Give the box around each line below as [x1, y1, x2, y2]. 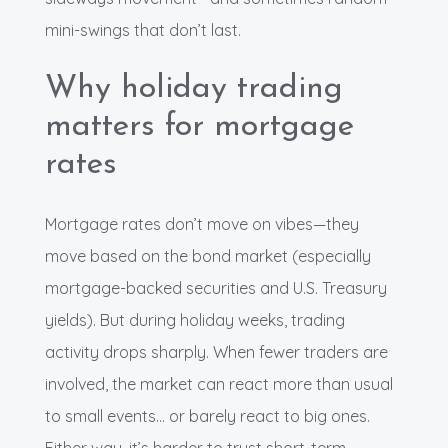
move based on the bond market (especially [45, 246, 371, 267]
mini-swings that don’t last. [45, 20, 241, 41]
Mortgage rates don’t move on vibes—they [45, 214, 359, 235]
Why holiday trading [45, 73, 343, 106]
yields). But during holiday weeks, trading [45, 310, 345, 331]
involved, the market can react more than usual [45, 374, 393, 395]
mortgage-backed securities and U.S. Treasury [45, 278, 387, 299]
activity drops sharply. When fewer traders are [45, 342, 388, 363]
